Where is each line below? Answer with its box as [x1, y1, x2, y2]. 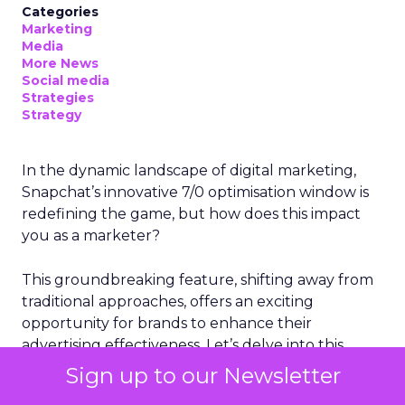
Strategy [22, 106, 81, 123]
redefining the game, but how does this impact [22, 204, 361, 222]
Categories [22, 3, 99, 20]
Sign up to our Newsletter [64, 363, 341, 389]
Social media [22, 71, 109, 89]
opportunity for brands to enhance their [22, 314, 312, 332]
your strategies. [22, 379, 132, 397]
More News [22, 54, 99, 71]
